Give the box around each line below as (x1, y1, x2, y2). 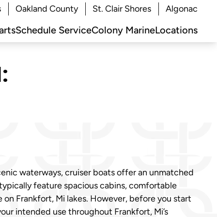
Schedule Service (15, 24, 92, 36)
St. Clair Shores (93, 3, 151, 14)
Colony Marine (92, 24, 155, 36)
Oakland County (15, 3, 78, 14)
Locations (155, 24, 198, 36)
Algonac (166, 3, 198, 14)
